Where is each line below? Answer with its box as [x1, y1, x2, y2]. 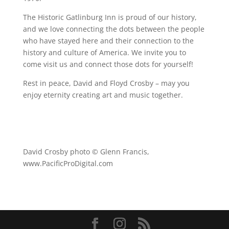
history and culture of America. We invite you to [22, 47, 186, 57]
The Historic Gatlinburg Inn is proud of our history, [22, 12, 197, 22]
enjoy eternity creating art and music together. [22, 89, 183, 100]
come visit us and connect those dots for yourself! [22, 59, 193, 69]
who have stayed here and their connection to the [22, 35, 194, 45]
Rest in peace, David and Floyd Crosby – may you [22, 78, 190, 88]
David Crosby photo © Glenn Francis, [22, 146, 149, 156]
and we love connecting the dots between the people [22, 24, 204, 34]
